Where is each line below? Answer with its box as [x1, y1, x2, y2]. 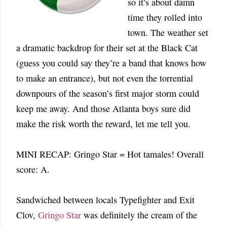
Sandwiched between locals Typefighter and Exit [16, 194, 195, 206]
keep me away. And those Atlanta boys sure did [16, 102, 191, 115]
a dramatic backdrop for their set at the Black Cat [16, 42, 198, 54]
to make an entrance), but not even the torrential [16, 72, 193, 84]
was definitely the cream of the [81, 209, 197, 221]
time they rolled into [128, 11, 202, 23]
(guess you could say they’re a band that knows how [16, 57, 206, 69]
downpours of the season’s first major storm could [16, 87, 199, 99]
